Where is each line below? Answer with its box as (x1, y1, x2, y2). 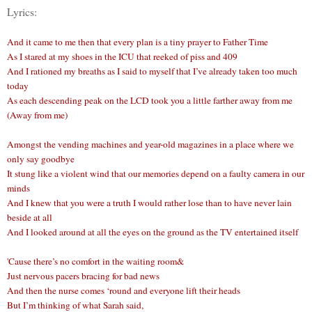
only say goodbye (7, 153, 75, 166)
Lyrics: (7, 4, 37, 19)
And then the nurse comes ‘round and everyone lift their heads (7, 284, 240, 297)
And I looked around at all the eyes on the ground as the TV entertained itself (7, 226, 298, 239)
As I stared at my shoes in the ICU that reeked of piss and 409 (7, 50, 237, 63)
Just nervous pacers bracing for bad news (7, 270, 159, 283)
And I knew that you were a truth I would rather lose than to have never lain (7, 196, 292, 210)
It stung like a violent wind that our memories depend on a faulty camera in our (7, 167, 304, 180)
